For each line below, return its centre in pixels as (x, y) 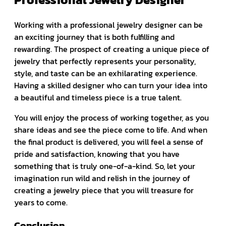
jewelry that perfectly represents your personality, (105, 61)
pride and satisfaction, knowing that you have (97, 154)
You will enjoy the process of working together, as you (111, 117)
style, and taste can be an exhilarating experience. (106, 73)
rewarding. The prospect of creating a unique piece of (112, 49)
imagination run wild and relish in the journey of (102, 178)
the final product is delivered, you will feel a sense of (109, 142)
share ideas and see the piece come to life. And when (111, 129)
